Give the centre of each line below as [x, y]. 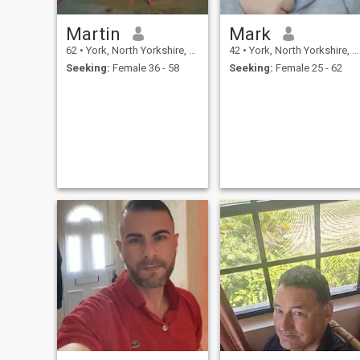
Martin [93, 33]
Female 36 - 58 [144, 68]
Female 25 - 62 [307, 68]
